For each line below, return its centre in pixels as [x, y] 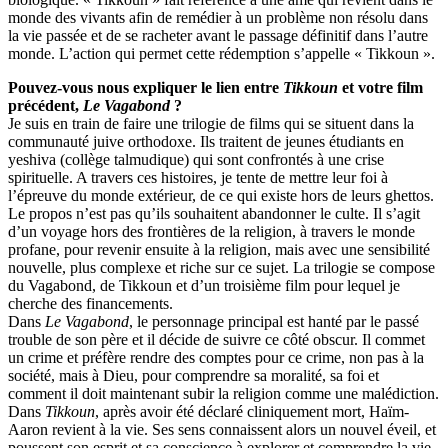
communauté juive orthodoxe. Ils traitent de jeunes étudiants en [206, 142]
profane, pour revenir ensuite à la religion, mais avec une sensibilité [219, 250]
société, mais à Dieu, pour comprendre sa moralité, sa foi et [193, 376]
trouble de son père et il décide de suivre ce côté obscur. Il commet [216, 340]
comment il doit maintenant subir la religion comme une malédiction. [223, 394]
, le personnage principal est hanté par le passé [274, 322]
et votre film [382, 88]
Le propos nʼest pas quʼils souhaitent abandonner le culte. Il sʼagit [214, 214]
